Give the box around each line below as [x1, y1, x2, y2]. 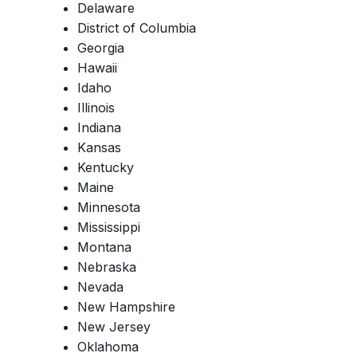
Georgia [77, 40, 124, 57]
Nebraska [77, 259, 136, 276]
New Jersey [77, 319, 151, 335]
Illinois [77, 100, 115, 116]
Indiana [77, 120, 121, 136]
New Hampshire [77, 299, 175, 316]
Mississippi [77, 219, 140, 236]
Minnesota [77, 199, 140, 216]
